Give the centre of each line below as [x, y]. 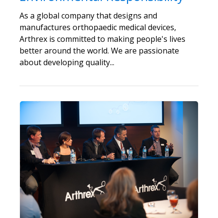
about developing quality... [67, 63]
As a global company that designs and [88, 16]
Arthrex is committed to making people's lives [102, 39]
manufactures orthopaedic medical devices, [98, 27]
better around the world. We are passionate [99, 51]
